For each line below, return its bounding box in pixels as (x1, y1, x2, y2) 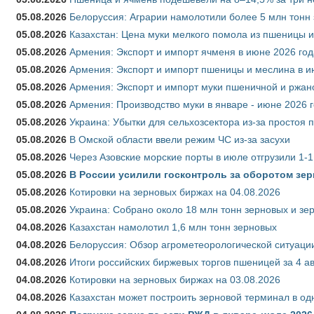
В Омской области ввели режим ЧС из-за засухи (69, 133, 290, 145)
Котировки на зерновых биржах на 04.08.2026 (69, 186, 280, 198)
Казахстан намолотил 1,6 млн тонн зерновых (69, 221, 277, 233)
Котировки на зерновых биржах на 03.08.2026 (69, 273, 280, 285)
